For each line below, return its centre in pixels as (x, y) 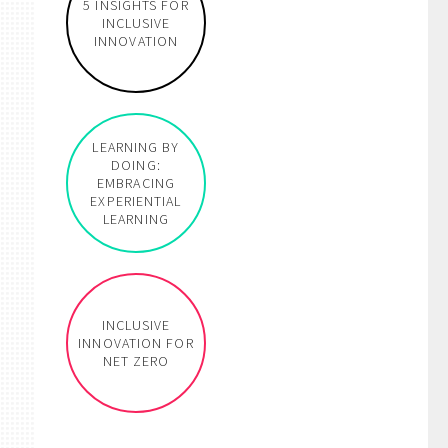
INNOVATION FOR (136, 343)
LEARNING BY (136, 147)
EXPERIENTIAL (136, 201)
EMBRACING (136, 183)
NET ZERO (136, 361)
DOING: (136, 165)
